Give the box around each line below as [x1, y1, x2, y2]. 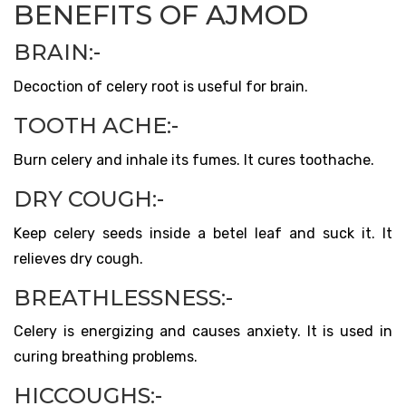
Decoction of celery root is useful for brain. [14, 78, 308, 96]
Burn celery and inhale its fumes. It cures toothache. [14, 150, 374, 169]
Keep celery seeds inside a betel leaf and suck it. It [14, 224, 392, 242]
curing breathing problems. [14, 348, 198, 366]
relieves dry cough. [14, 249, 143, 267]
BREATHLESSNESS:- [14, 284, 233, 311]
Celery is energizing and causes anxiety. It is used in [14, 323, 392, 341]
